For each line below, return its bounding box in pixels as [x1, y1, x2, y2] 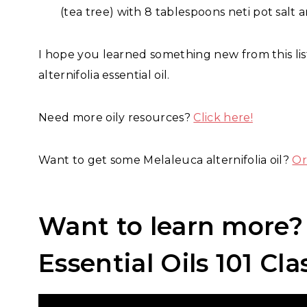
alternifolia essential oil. [38, 68, 170, 82]
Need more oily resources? [38, 110, 194, 124]
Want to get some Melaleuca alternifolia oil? [38, 153, 293, 167]
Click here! [193, 110, 253, 124]
